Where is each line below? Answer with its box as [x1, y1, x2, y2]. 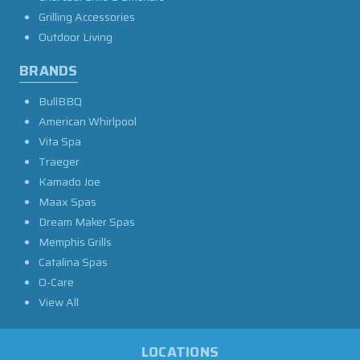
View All [39, 292, 79, 311]
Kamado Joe [39, 172, 100, 190]
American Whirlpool [39, 112, 137, 130]
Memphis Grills [39, 232, 112, 251]
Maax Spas [39, 192, 96, 211]
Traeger [39, 152, 80, 170]
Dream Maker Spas [39, 212, 135, 231]
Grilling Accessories [39, 7, 135, 26]
